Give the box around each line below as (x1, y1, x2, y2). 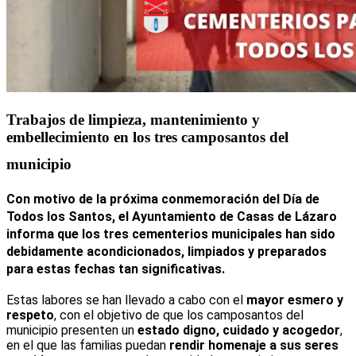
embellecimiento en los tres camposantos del (6, 128, 288, 145)
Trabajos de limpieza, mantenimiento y (6, 110, 260, 128)
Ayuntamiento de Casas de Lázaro (132, 209, 337, 225)
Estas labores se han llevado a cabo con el (6, 292, 246, 308)
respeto (6, 308, 54, 323)
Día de (283, 192, 319, 207)
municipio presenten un (6, 323, 137, 339)
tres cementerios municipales (103, 226, 282, 242)
